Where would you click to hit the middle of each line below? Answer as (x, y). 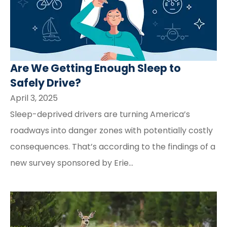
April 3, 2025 (34, 98)
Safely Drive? (46, 83)
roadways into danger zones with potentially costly (111, 130)
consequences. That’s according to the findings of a (113, 146)
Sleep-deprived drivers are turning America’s (100, 114)
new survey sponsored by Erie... (72, 163)
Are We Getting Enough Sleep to (96, 68)
